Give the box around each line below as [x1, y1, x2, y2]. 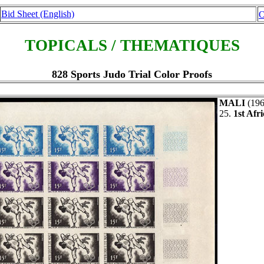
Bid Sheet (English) [1, 9, 74, 19]
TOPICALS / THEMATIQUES [24, 37, 240, 55]
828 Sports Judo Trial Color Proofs [52, 68, 212, 80]
